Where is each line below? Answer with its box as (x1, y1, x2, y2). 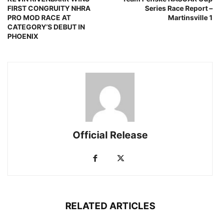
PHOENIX (7, 31, 38, 40)
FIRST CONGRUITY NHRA (7, 3, 90, 12)
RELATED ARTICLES (65, 200, 155, 212)
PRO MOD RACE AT (7, 13, 71, 22)
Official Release (72, 129, 148, 141)
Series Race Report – (145, 3, 213, 12)
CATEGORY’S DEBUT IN (7, 22, 85, 31)
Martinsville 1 (168, 13, 213, 22)
